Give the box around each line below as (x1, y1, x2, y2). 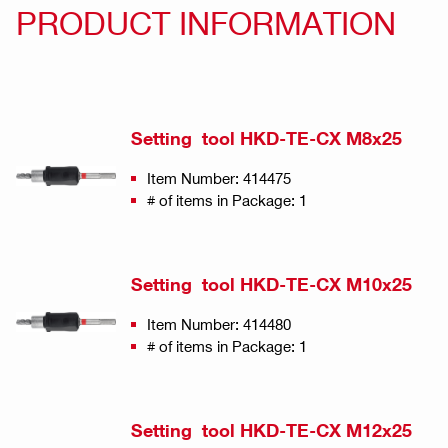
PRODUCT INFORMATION (16, 3, 396, 42)
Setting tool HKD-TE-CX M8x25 (131, 128, 402, 150)
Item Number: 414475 (147, 169, 291, 188)
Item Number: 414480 (147, 315, 291, 334)
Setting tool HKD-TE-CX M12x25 (131, 420, 412, 442)
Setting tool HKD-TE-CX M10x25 (131, 274, 412, 296)
